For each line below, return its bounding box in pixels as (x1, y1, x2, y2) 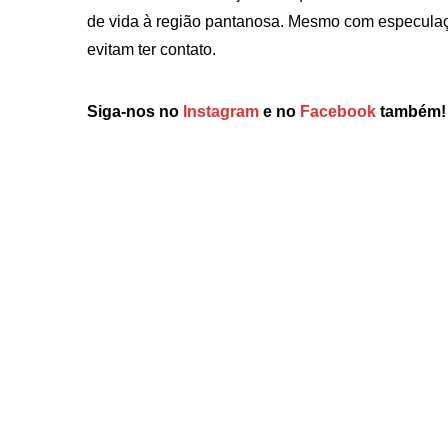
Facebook (300, 102, 376, 120)
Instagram (183, 102, 259, 120)
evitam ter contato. (87, 41, 216, 59)
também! (380, 102, 446, 120)
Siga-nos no (87, 102, 183, 120)
